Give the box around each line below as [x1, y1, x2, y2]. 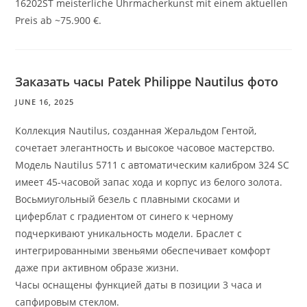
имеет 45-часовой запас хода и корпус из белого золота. [15, 175, 283, 189]
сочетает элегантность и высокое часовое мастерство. [15, 141, 275, 155]
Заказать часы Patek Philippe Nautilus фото [15, 73, 279, 90]
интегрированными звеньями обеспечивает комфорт [15, 244, 271, 258]
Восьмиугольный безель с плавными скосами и [15, 193, 241, 206]
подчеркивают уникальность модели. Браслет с [15, 227, 243, 241]
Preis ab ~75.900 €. [15, 14, 102, 27]
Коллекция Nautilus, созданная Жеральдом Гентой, [15, 124, 257, 138]
